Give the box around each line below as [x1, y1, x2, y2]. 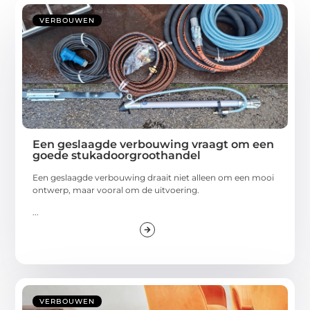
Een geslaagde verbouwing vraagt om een [33, 137, 275, 151]
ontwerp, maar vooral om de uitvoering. [33, 184, 200, 195]
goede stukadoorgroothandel [33, 148, 201, 162]
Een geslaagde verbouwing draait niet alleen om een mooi [33, 172, 275, 183]
